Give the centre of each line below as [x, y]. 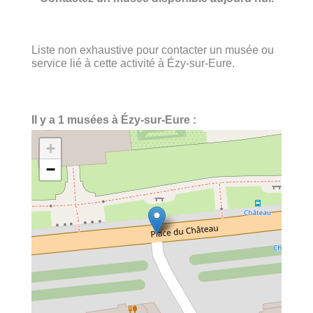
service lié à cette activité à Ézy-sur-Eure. [133, 63]
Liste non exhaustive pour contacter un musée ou [153, 49]
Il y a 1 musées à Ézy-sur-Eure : [114, 120]
